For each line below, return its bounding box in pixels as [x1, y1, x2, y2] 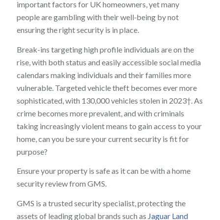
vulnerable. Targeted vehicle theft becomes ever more [16, 82, 197, 92]
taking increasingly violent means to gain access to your [16, 121, 202, 131]
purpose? [16, 146, 48, 156]
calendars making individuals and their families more [16, 70, 191, 80]
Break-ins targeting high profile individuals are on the [16, 44, 194, 54]
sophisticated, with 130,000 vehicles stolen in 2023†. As [16, 95, 203, 105]
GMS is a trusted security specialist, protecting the [16, 198, 186, 208]
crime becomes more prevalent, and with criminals [16, 108, 184, 118]
